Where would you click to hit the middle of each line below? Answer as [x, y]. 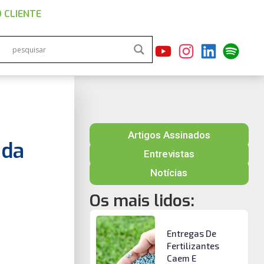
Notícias [169, 173]
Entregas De [191, 233]
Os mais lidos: [142, 201]
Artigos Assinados [169, 135]
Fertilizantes [193, 246]
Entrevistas [169, 154]
